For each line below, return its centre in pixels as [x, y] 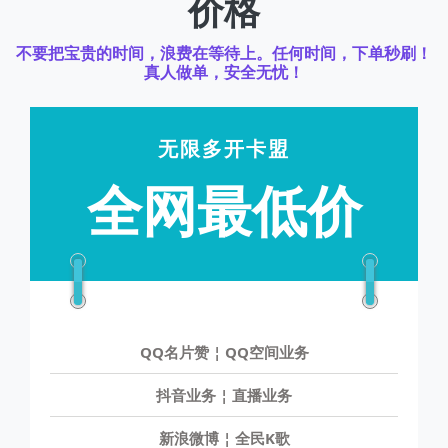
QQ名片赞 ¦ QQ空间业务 [224, 352]
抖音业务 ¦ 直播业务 [224, 395]
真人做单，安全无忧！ [224, 72]
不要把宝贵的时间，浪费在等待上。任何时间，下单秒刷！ [224, 53]
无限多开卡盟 [224, 149]
